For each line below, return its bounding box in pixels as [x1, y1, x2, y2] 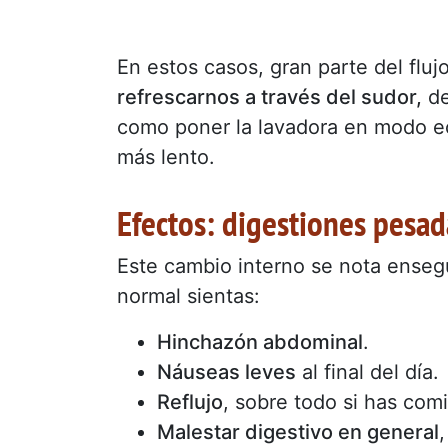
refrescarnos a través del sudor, [117, 84, 422, 109]
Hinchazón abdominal [157, 329, 363, 354]
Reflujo [157, 389, 223, 414]
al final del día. [296, 359, 439, 384]
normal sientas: [117, 283, 260, 308]
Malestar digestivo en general [157, 419, 439, 444]
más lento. [117, 144, 215, 169]
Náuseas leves [157, 359, 296, 384]
